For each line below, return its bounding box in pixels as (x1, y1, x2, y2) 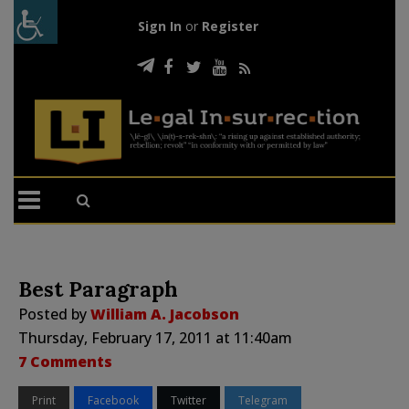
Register (201, 17, 258, 35)
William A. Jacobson (90, 303, 239, 324)
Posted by (18, 303, 90, 324)
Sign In (137, 17, 182, 35)
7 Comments (18, 351, 112, 372)
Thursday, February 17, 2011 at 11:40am (18, 327, 292, 348)
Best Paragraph (18, 275, 178, 302)
